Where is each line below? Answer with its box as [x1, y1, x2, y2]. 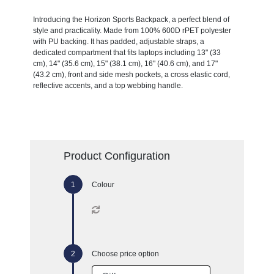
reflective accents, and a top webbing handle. [32, 81, 183, 90]
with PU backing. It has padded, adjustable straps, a [32, 37, 204, 46]
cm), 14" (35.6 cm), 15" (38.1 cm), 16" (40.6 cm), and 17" [32, 59, 218, 68]
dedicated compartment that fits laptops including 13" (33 [32, 48, 221, 57]
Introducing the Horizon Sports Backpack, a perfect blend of [32, 15, 229, 24]
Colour [91, 180, 114, 189]
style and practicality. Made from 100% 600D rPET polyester [32, 26, 231, 35]
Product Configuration [63, 149, 170, 162]
